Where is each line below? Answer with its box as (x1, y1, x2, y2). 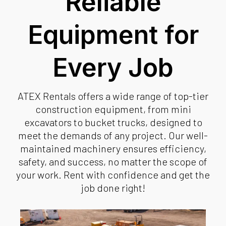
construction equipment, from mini (35, 103, 191, 116)
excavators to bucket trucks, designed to (24, 116, 202, 129)
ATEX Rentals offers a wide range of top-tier (18, 90, 208, 102)
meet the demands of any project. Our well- (18, 129, 208, 142)
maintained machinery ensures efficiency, (20, 142, 206, 155)
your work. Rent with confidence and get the (16, 168, 210, 181)
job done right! (81, 182, 145, 194)
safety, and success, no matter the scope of (19, 155, 207, 168)
